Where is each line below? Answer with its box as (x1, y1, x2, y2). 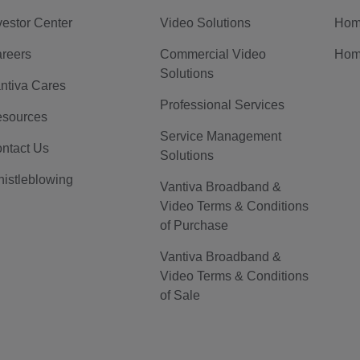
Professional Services (160, 98, 285, 112)
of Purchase (160, 219, 229, 232)
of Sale (160, 288, 201, 302)
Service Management (160, 129, 282, 143)
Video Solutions (160, 16, 252, 30)
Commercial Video (160, 47, 267, 61)
